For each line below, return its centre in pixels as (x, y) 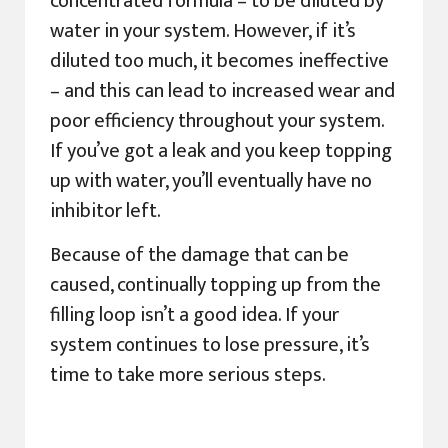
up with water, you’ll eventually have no (211, 180)
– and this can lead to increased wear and (222, 90)
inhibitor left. (105, 210)
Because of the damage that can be (199, 255)
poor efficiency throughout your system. (217, 120)
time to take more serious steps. (188, 375)
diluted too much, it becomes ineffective (219, 60)
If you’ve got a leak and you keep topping (221, 150)
